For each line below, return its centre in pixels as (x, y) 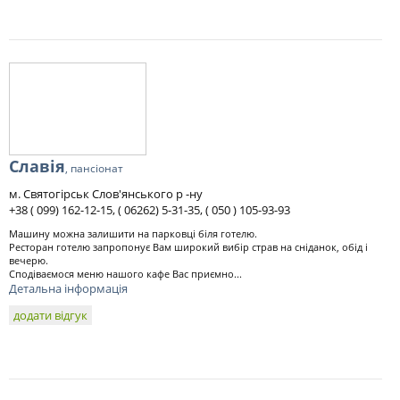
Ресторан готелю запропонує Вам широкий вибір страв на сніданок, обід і (188, 247)
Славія (37, 166)
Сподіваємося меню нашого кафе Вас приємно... (125, 274)
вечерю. (29, 260)
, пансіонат (94, 168)
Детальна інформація (68, 288)
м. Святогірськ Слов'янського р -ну (106, 194)
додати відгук (50, 315)
